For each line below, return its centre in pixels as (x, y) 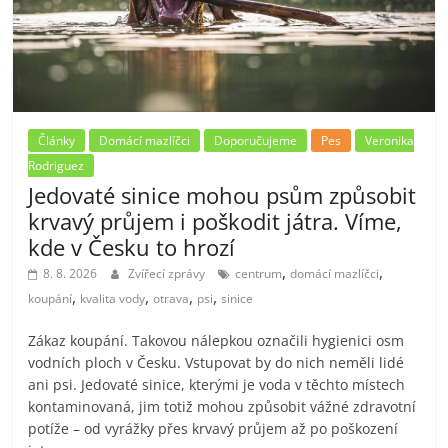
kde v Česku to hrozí (132, 246)
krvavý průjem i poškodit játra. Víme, (215, 220)
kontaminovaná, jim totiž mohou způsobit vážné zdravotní (222, 406)
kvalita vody (113, 298)
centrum (259, 273)
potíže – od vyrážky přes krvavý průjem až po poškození (213, 428)
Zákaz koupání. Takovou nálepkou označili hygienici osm (216, 340)
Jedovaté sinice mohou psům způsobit (222, 194)
